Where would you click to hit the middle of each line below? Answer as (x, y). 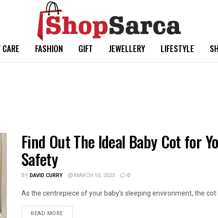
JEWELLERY (127, 48)
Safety (40, 159)
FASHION (49, 48)
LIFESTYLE (177, 48)
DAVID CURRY (46, 175)
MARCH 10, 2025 (94, 175)
